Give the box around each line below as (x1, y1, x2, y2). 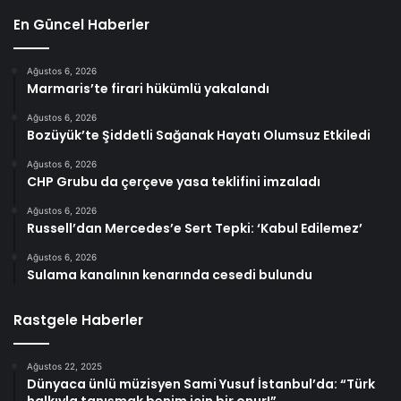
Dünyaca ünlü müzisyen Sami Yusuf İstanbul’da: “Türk (27, 374, 375, 393)
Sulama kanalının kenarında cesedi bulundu (27, 265, 312, 284)
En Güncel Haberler (13, 14, 149, 34)
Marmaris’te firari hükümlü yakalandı (27, 79, 269, 98)
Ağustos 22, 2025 (27, 360, 102, 371)
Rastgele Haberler (13, 310, 143, 329)
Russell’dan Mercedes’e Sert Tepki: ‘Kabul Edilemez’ (27, 218, 363, 237)
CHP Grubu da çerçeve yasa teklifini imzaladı (27, 172, 320, 191)
